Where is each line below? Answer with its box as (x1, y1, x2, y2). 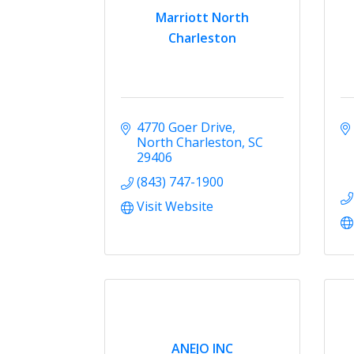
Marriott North (155, 9, 249, 27)
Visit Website (137, 197, 214, 215)
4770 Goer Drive (137, 118, 233, 136)
